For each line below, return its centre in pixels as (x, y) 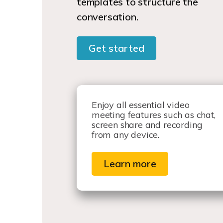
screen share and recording (147, 125)
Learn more (130, 164)
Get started (116, 48)
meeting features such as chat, (154, 115)
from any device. (126, 135)
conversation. (109, 17)
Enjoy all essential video (141, 105)
